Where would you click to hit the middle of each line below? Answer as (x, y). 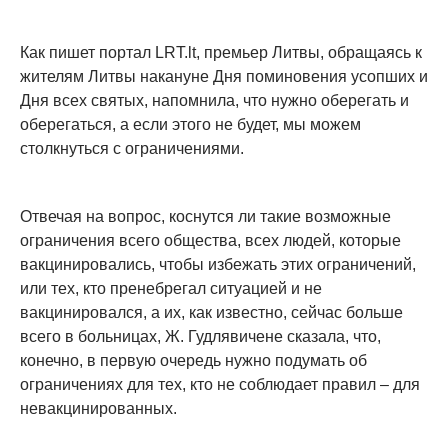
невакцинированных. (98, 408)
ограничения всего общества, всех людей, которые (210, 240)
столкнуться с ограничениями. (132, 148)
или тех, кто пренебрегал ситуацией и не (171, 288)
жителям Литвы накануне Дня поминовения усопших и (224, 76)
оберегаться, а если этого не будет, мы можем (190, 124)
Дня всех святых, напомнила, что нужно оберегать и (214, 100)
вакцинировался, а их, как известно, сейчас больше (211, 312)
